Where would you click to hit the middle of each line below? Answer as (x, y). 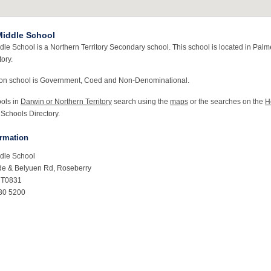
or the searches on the (227, 102)
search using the (141, 102)
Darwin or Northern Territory (66, 102)
